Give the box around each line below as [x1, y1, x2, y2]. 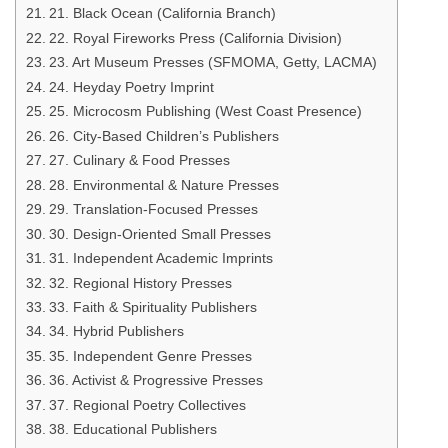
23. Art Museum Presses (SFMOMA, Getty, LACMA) [48, 54, 377, 71]
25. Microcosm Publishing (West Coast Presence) [48, 103, 362, 120]
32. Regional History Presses [48, 274, 232, 291]
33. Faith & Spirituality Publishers [48, 299, 257, 315]
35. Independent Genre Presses [48, 347, 252, 364]
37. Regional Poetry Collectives [48, 396, 246, 413]
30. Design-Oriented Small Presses [48, 225, 271, 242]
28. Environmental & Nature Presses [48, 176, 279, 193]
